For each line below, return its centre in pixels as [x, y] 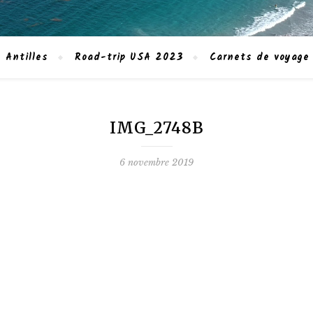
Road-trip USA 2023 [129, 57]
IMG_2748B [156, 128]
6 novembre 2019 [156, 162]
